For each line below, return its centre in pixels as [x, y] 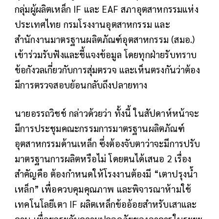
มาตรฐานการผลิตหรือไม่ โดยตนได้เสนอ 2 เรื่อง [103, 158]
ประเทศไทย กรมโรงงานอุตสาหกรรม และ [92, 24]
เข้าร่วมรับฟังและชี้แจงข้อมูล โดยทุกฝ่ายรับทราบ [106, 54]
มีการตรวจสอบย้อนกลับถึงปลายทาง [81, 84]
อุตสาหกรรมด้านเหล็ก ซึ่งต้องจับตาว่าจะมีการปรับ [108, 143]
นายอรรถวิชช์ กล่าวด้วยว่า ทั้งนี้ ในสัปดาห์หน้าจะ [107, 113]
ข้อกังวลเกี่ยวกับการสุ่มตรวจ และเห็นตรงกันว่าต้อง [107, 69]
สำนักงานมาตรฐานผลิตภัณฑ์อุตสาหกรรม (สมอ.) [105, 39]
